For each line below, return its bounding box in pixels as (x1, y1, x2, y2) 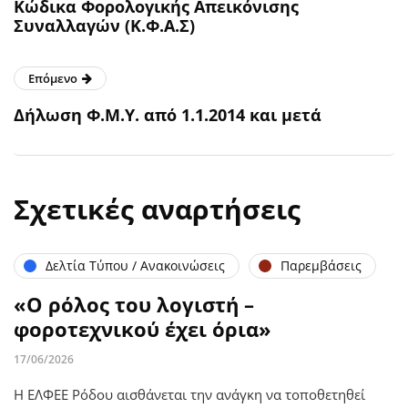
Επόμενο (28, 69, 77, 87)
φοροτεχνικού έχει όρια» (14, 314, 271, 342)
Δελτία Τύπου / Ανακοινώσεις (46, 257, 225, 274)
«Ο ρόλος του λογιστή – (14, 290, 254, 318)
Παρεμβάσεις (280, 257, 362, 274)
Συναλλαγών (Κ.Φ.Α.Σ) (14, 14, 195, 36)
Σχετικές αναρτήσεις (14, 189, 301, 228)
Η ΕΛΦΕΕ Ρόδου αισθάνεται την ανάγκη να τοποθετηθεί (14, 384, 365, 403)
